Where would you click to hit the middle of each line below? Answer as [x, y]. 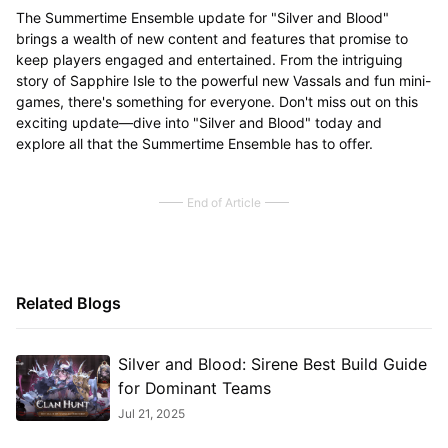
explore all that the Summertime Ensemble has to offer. [194, 143]
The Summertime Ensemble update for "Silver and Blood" [202, 17]
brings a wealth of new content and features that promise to [211, 38]
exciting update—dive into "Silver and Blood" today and [198, 122]
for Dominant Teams [194, 388]
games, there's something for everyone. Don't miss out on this [216, 101]
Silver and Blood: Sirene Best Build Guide [272, 364]
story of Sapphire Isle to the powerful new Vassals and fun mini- [223, 80]
